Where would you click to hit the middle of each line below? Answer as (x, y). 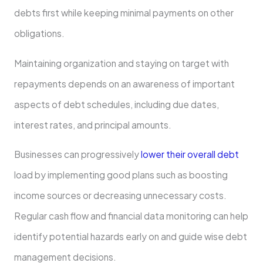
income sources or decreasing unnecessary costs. (120, 195)
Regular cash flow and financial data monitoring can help (131, 216)
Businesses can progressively (76, 154)
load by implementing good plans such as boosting (121, 175)
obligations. (39, 33)
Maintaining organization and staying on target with (121, 63)
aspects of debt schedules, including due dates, (116, 104)
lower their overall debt (189, 154)
